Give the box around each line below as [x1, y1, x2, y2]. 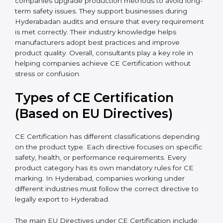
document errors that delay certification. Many [15, 1, 172, 10]
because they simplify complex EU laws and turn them [15, 22, 198, 31]
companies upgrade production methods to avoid [15, 43, 183, 52]
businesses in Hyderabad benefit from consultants [15, 12, 185, 20]
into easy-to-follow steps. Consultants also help [15, 33, 174, 41]
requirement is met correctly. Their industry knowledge [15, 75, 200, 83]
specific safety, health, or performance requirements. [15, 201, 193, 209]
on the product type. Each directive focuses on [15, 190, 174, 199]
